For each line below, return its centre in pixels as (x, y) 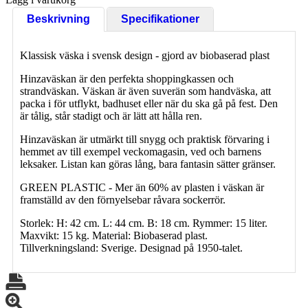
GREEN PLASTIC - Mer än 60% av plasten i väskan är (142, 187)
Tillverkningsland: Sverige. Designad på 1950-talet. (131, 247)
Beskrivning (58, 19)
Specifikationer (160, 19)
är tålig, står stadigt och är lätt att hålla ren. (112, 115)
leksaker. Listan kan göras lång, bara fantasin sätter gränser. (148, 164)
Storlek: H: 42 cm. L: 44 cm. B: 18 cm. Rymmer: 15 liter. (144, 223)
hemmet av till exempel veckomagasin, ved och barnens (141, 151)
